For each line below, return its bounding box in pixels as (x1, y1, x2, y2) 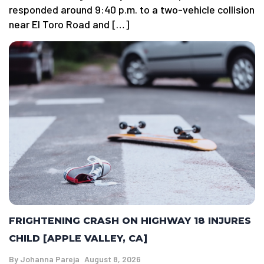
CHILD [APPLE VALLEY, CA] (9, 233, 147, 245)
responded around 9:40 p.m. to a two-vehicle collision (9, 2, 255, 16)
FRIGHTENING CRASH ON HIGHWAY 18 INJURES (9, 215, 251, 227)
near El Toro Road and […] (9, 17, 129, 31)
